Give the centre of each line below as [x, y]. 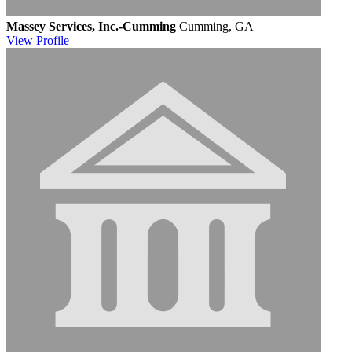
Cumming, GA [216, 26]
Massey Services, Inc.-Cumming [91, 26]
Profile [53, 40]
